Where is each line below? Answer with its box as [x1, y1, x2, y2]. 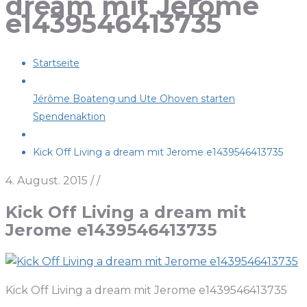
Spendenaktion [33, 110, 106, 123]
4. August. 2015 [5, 174, 88, 188]
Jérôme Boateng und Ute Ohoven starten [33, 93, 235, 106]
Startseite [33, 57, 79, 70]
